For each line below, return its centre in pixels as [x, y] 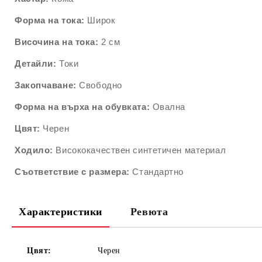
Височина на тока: [57, 42]
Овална [168, 107]
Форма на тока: [50, 20]
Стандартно [158, 172]
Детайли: [37, 63]
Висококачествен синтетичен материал [139, 150]
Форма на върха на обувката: [82, 107]
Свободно [99, 85]
